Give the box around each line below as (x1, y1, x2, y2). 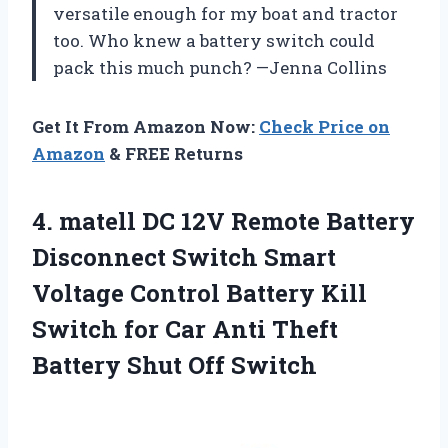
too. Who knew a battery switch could (53, 29, 375, 53)
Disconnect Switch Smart (32, 241, 336, 274)
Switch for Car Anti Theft (32, 313, 338, 346)
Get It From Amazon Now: (32, 115, 259, 139)
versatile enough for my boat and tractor (53, 2, 398, 26)
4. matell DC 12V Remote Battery (32, 205, 415, 238)
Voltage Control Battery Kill (32, 277, 367, 310)
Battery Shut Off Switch (32, 349, 317, 382)
